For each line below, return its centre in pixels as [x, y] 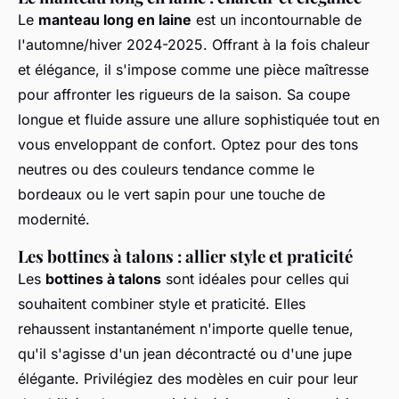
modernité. [54, 219]
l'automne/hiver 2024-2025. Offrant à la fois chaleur [194, 44]
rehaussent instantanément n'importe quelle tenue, [186, 328]
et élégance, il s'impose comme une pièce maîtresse [193, 69]
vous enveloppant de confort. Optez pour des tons [188, 144]
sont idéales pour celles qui [255, 278]
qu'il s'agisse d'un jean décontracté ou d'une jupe [185, 353]
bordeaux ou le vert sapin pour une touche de [171, 194]
